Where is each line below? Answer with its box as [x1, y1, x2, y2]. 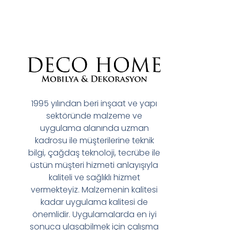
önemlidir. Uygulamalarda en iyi [32, 208, 157, 220]
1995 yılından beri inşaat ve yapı [31, 97, 158, 109]
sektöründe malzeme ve [46, 109, 143, 122]
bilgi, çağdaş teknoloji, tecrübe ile [28, 146, 161, 159]
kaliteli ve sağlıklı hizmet [48, 171, 140, 183]
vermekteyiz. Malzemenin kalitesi [31, 183, 158, 196]
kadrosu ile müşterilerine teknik [34, 134, 154, 146]
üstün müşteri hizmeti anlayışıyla [30, 159, 159, 171]
